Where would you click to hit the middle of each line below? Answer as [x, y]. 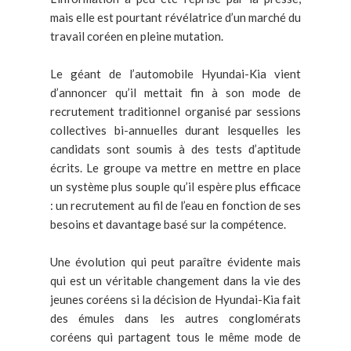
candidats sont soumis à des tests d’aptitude [175, 148]
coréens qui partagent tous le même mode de [175, 337]
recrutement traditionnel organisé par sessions [175, 111]
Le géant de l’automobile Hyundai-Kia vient [175, 73]
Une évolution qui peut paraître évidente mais [175, 261]
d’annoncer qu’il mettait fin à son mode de [175, 92]
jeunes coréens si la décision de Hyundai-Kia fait [175, 299]
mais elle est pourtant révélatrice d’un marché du [175, 17]
